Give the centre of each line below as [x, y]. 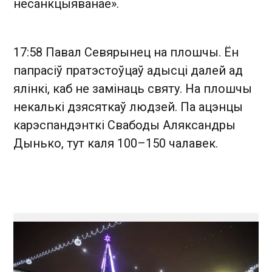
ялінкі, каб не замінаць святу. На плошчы [133, 88]
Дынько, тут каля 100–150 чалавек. [116, 143]
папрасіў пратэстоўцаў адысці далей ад [128, 70]
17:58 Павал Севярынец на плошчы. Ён [126, 52]
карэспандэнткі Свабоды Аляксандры [124, 125]
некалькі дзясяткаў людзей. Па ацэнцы [128, 107]
